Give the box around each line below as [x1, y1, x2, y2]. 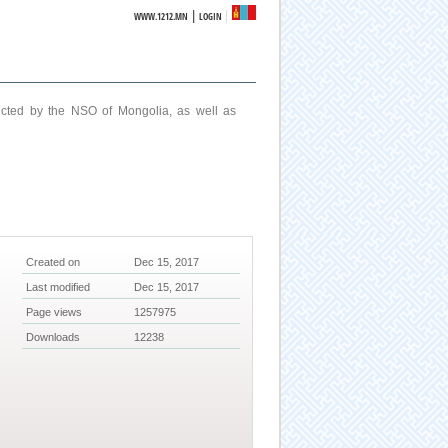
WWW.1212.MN [134, 10, 189, 23]
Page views [26, 306, 83, 319]
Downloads [26, 331, 81, 344]
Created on [26, 256, 81, 269]
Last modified [26, 281, 91, 294]
